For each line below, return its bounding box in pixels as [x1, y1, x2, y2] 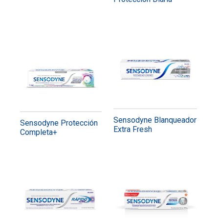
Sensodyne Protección [20, 118, 98, 128]
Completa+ [20, 127, 57, 137]
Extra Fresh [113, 124, 152, 134]
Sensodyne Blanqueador [113, 115, 197, 125]
